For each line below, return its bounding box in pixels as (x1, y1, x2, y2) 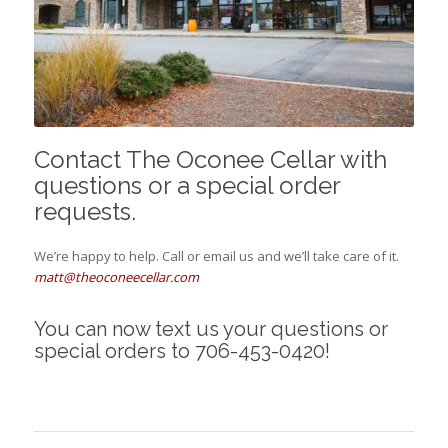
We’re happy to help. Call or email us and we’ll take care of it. (33, 246, 399, 265)
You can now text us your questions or (33, 316, 388, 341)
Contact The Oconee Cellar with (33, 144, 387, 174)
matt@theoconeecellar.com (33, 267, 199, 286)
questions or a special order (33, 170, 340, 200)
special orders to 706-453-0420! (33, 338, 330, 363)
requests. (33, 196, 136, 226)
